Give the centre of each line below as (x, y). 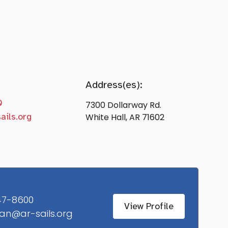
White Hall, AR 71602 (125, 117)
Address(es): (114, 84)
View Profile (149, 206)
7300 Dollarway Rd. (124, 105)
